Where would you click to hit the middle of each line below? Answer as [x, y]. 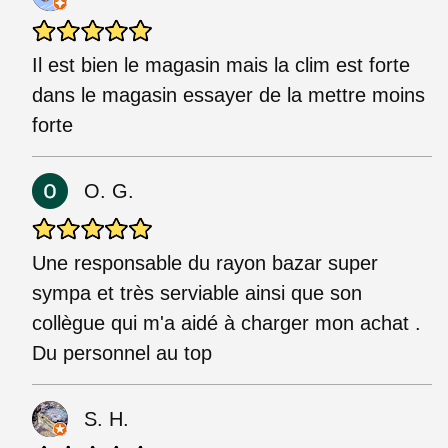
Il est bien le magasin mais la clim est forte [221, 64]
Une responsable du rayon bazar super [205, 262]
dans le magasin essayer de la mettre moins [228, 94]
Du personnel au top [122, 352]
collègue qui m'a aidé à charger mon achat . [226, 322]
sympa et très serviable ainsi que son [197, 292]
